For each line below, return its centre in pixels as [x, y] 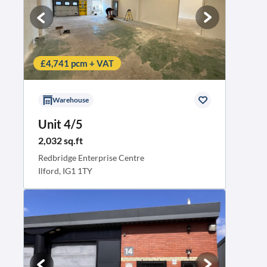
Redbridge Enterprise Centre [91, 158]
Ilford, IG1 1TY [65, 171]
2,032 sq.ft [60, 140]
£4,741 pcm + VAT [77, 63]
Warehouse [71, 100]
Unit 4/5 [60, 124]
